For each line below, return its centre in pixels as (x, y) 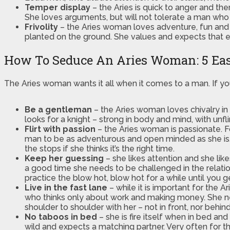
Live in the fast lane (66, 187)
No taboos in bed (61, 217)
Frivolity (41, 27)
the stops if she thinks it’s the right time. (100, 148)
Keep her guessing (64, 158)
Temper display (57, 8)
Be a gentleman (58, 109)
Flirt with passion (60, 129)
